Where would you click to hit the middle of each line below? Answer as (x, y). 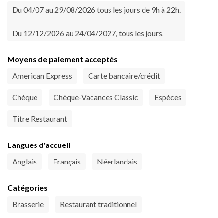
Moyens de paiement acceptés (63, 59)
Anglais (25, 162)
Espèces (168, 97)
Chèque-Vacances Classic (96, 97)
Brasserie (28, 204)
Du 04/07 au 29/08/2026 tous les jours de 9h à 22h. (96, 10)
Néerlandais (117, 162)
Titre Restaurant (40, 119)
